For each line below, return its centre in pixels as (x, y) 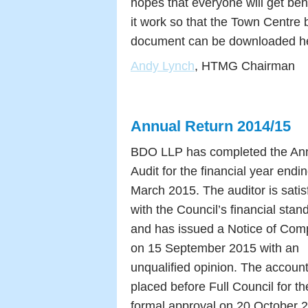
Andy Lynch (163, 66)
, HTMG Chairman (245, 66)
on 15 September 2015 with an (215, 248)
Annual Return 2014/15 (211, 126)
